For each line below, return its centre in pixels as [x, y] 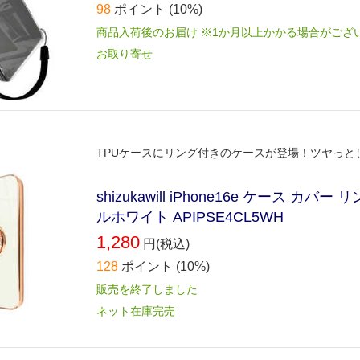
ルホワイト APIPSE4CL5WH [190, 217]
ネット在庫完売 [136, 311]
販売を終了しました [147, 290]
